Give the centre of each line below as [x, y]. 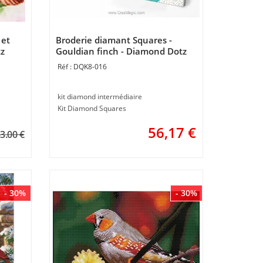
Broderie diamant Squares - [114, 40]
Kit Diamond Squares [92, 108]
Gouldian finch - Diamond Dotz [121, 51]
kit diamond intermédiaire [100, 96]
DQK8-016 [90, 66]
